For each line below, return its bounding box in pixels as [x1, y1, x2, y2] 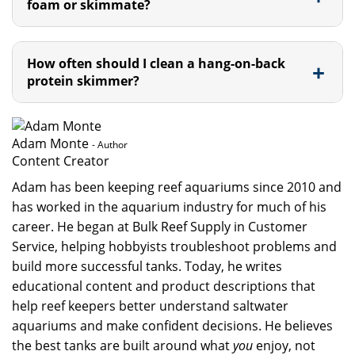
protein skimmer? [27, 72, 139, 90]
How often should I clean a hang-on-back [27, 55, 285, 72]
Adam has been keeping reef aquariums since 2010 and [12, 178, 342, 196]
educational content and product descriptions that [12, 277, 315, 295]
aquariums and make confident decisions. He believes [12, 317, 333, 334]
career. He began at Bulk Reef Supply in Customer [12, 218, 307, 235]
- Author [92, 138, 128, 151]
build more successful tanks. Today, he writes [12, 258, 282, 275]
